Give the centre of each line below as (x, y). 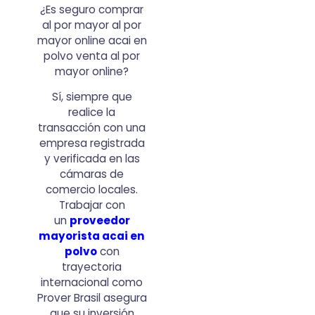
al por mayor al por (92, 25)
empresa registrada (92, 143)
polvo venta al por (92, 56)
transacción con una (92, 128)
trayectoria (92, 267)
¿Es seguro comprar (92, 9)
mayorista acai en (92, 236)
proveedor (99, 221)
